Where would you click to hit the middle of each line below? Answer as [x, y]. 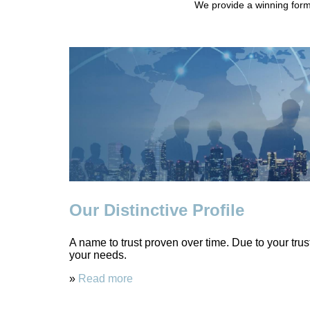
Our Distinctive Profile [156, 210]
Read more [105, 279]
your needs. [98, 255]
